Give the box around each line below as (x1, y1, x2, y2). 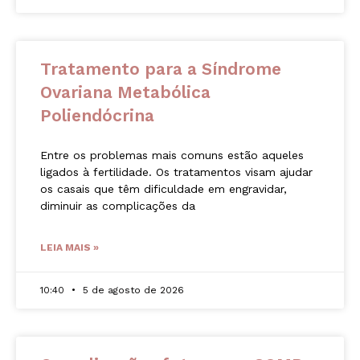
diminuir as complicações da (40, 199, 195, 213)
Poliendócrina (40, 105, 154, 126)
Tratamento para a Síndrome (40, 59, 281, 80)
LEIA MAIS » (40, 242, 99, 254)
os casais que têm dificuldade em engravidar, (40, 182, 287, 196)
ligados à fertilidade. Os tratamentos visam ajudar (40, 166, 313, 179)
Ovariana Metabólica (40, 82, 211, 103)
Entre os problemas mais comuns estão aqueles (40, 149, 304, 162)
